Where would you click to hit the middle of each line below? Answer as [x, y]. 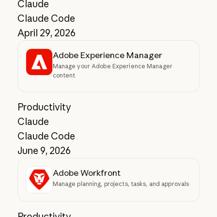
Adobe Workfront [86, 172]
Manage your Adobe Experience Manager [112, 66]
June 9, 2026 [44, 150]
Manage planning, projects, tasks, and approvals [121, 184]
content [64, 75]
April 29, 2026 [46, 33]
